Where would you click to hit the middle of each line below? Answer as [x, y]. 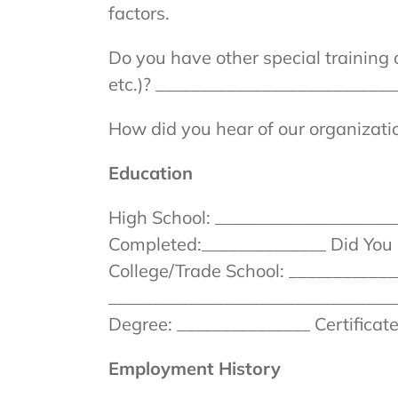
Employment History [194, 368]
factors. [139, 13]
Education [150, 173]
